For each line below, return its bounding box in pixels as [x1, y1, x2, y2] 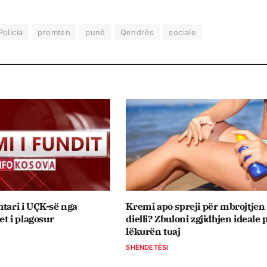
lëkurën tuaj [126, 225, 181, 237]
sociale [169, 27, 197, 38]
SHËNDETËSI [126, 243, 169, 252]
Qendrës [120, 27, 154, 38]
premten [38, 27, 71, 38]
